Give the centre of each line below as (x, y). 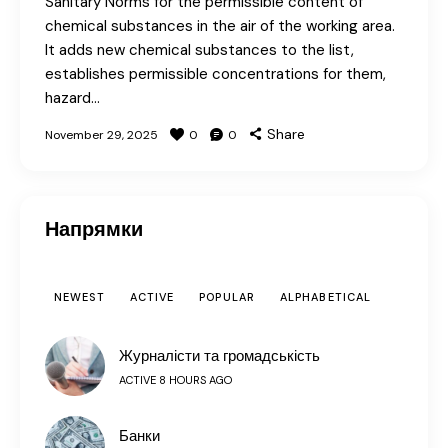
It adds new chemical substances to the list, (199, 50)
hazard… (72, 98)
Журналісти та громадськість (219, 356)
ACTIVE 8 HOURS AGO (175, 380)
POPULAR (227, 297)
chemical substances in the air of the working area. (220, 26)
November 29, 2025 (101, 135)
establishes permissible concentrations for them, (215, 74)
